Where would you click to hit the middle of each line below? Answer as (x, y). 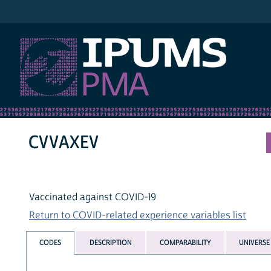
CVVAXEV (64, 143)
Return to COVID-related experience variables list (138, 216)
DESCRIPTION (110, 242)
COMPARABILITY (185, 242)
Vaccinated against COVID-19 (93, 198)
